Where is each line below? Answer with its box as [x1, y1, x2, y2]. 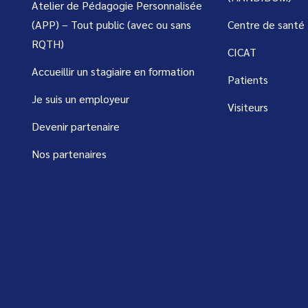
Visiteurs [228, 100, 268, 115]
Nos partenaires [32, 146, 107, 162]
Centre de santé [228, 17, 305, 32]
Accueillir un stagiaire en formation [32, 64, 195, 79]
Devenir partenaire [32, 119, 120, 134]
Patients [228, 72, 268, 87]
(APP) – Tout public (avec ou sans [32, 17, 191, 32]
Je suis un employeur [32, 91, 129, 107]
